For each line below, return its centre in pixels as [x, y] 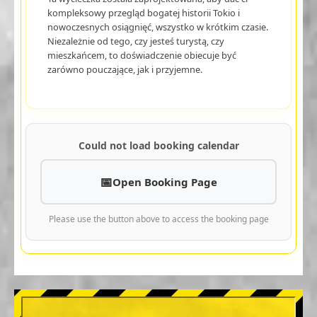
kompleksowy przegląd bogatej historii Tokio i [143, 12]
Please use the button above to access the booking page [158, 219]
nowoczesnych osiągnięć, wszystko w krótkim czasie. [157, 27]
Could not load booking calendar [158, 145]
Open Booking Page [165, 181]
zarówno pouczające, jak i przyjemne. [125, 69]
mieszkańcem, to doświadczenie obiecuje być [142, 55]
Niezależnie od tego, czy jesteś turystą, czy [136, 41]
